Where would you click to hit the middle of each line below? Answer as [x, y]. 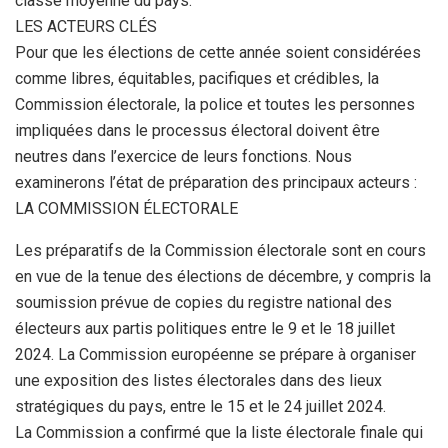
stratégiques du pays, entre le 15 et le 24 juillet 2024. [200, 406]
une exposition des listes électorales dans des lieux [198, 380]
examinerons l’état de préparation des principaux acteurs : [216, 182]
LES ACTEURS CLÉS [86, 26]
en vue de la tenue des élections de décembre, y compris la [223, 276]
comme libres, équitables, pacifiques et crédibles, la [197, 78]
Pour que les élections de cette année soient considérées [218, 52]
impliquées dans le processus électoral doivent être [197, 130]
